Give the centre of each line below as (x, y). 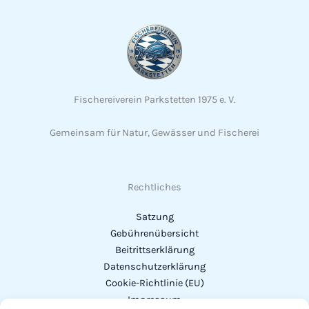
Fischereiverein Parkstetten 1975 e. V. (154, 99)
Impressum (154, 299)
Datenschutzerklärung (154, 266)
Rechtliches (154, 188)
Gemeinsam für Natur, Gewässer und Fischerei (154, 132)
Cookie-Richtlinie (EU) (154, 283)
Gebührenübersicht (154, 233)
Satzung (154, 217)
